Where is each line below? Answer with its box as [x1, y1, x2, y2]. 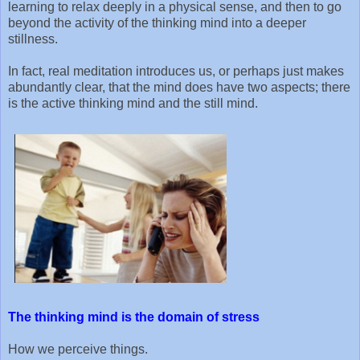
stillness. [8, 31, 58, 46]
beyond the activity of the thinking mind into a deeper [8, 15, 306, 30]
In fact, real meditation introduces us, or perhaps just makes [8, 63, 344, 78]
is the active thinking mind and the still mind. [8, 96, 258, 110]
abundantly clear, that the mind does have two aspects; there [8, 80, 350, 94]
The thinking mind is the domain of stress [8, 309, 260, 324]
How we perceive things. [8, 342, 148, 356]
